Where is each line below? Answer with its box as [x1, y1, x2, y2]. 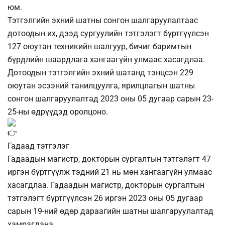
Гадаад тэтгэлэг [8, 141, 69, 151]
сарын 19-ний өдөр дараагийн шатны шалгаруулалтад [8, 206, 213, 216]
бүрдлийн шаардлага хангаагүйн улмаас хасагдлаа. [8, 55, 205, 65]
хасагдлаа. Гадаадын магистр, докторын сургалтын [8, 180, 204, 190]
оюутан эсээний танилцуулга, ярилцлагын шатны [8, 81, 195, 91]
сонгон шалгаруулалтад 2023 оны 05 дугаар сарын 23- [8, 94, 213, 104]
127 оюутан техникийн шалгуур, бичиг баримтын [8, 42, 191, 52]
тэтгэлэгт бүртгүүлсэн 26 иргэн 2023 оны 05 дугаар [8, 193, 203, 203]
